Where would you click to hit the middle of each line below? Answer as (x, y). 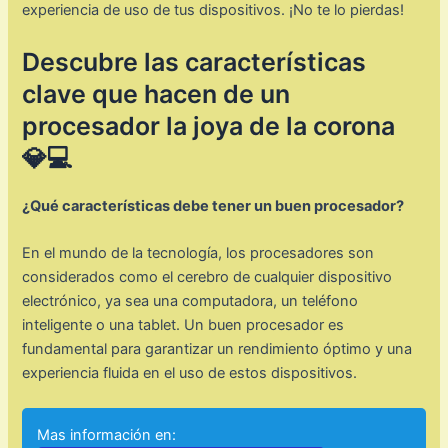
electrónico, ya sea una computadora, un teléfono (190, 301)
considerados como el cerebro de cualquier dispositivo (207, 277)
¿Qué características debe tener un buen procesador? (213, 205)
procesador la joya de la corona (209, 125)
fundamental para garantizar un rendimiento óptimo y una (217, 349)
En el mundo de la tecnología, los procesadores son (198, 253)
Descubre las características (194, 61)
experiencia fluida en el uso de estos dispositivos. (190, 373)
